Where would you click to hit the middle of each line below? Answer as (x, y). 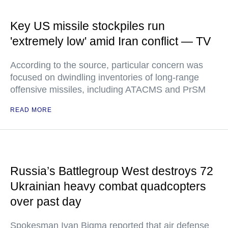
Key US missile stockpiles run (88, 26)
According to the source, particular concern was (107, 65)
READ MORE (31, 110)
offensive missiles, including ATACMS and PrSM (108, 90)
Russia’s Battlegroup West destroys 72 (112, 171)
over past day (46, 202)
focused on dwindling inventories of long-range (105, 77)
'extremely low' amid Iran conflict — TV (110, 41)
